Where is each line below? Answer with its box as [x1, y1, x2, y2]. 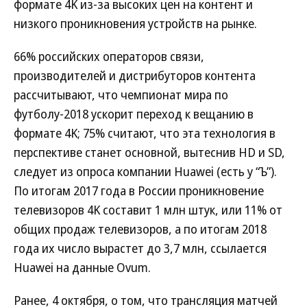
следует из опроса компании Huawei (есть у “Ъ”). [14, 163, 277, 180]
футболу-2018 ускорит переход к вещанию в [14, 106, 254, 122]
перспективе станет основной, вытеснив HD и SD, [14, 144, 285, 160]
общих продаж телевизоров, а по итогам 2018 [14, 221, 267, 237]
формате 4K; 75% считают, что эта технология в [14, 125, 275, 141]
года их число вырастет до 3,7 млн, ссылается [14, 240, 267, 256]
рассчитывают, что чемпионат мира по [14, 86, 228, 103]
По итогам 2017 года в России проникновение [14, 182, 264, 199]
